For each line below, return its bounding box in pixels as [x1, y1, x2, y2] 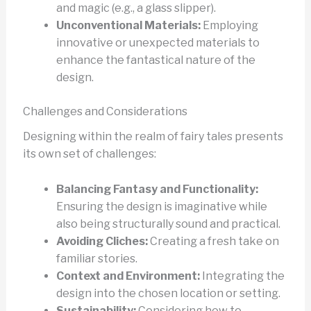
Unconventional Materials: [56, 18, 201, 32]
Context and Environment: [56, 269, 200, 283]
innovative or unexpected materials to [56, 35, 260, 49]
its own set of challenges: [22, 147, 156, 161]
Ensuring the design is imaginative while [56, 199, 267, 213]
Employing [200, 18, 258, 32]
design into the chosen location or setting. [56, 286, 280, 300]
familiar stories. [56, 251, 137, 265]
